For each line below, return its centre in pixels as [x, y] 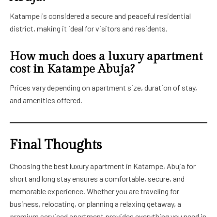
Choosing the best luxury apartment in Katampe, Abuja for [103, 166]
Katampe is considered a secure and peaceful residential [100, 15]
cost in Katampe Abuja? [72, 69]
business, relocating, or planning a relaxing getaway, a [95, 203]
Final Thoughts [56, 145]
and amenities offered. [46, 100]
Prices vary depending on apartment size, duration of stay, [103, 87]
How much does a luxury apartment [106, 56]
